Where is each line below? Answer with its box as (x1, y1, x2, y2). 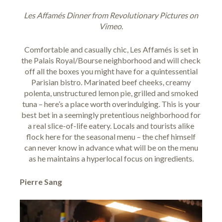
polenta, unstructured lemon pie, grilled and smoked (24, 88, 198, 98)
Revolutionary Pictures (110, 10, 188, 20)
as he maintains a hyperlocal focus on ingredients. (28, 153, 194, 163)
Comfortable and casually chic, (24, 44, 130, 54)
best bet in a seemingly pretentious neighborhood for (21, 110, 201, 119)
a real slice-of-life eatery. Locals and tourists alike (28, 120, 194, 130)
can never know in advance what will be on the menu (24, 142, 198, 152)
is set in (171, 44, 198, 54)
